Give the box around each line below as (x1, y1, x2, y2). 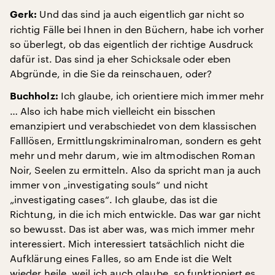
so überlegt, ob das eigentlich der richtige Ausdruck (10, 38, 254, 50)
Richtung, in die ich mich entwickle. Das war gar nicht (10, 208, 261, 220)
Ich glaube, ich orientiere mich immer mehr (58, 90, 265, 101)
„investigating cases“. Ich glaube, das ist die (10, 193, 217, 205)
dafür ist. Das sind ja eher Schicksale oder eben (10, 53, 231, 64)
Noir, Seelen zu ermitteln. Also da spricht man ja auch (10, 164, 261, 176)
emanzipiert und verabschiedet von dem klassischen (10, 120, 257, 131)
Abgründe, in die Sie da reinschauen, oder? (10, 68, 212, 79)
